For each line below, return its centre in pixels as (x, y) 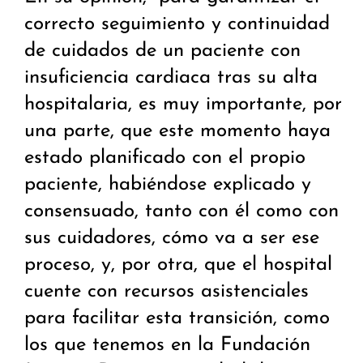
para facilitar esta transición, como (177, 319)
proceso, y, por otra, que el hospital (178, 265)
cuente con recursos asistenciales (167, 292)
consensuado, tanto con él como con (181, 212)
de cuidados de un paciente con (162, 51)
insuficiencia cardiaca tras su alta (171, 78)
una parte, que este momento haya (177, 132)
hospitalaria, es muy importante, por (183, 105)
